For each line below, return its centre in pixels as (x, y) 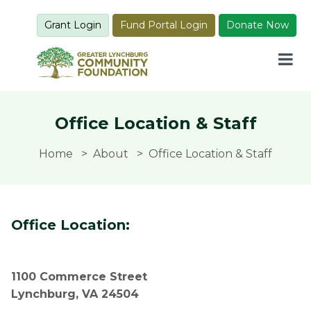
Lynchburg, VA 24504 (75, 294)
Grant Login (73, 25)
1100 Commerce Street (79, 277)
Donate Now (258, 25)
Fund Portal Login (164, 25)
